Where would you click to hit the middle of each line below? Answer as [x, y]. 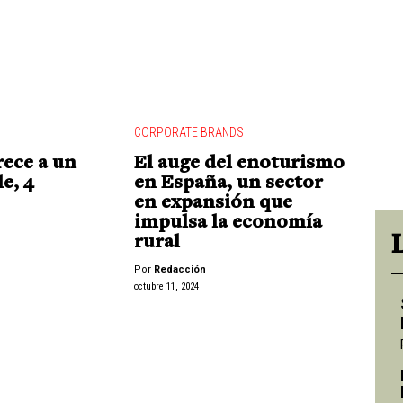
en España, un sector [228, 184]
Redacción [179, 270]
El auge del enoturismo [239, 164]
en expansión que [213, 204]
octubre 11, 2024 [166, 286]
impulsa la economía [228, 224]
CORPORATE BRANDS [188, 133]
